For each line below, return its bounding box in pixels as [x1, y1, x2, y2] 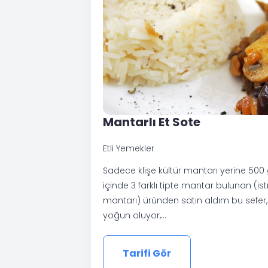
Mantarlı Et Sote [103, 113, 200, 130]
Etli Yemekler [103, 142, 154, 154]
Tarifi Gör [123, 246, 171, 260]
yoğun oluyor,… [103, 209, 166, 221]
